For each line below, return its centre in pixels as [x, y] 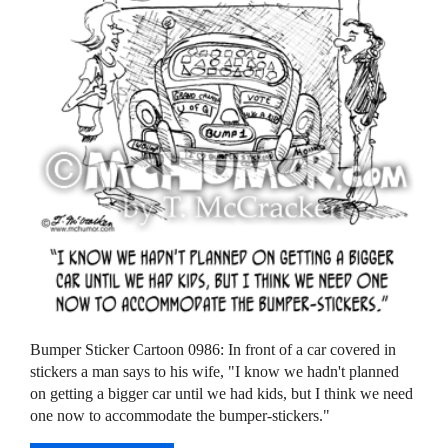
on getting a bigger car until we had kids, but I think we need [222, 394]
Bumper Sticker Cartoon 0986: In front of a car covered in [213, 350]
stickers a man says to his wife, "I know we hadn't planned [215, 372]
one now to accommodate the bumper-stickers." [180, 416]
